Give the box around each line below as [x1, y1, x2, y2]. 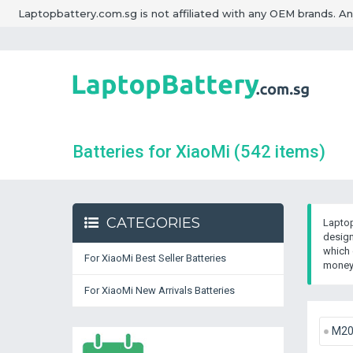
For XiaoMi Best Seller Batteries [84, 252, 226, 264]
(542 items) [234, 142, 325, 162]
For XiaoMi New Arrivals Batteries [84, 284, 235, 296]
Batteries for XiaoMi [72, 142, 234, 162]
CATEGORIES [106, 214, 200, 232]
